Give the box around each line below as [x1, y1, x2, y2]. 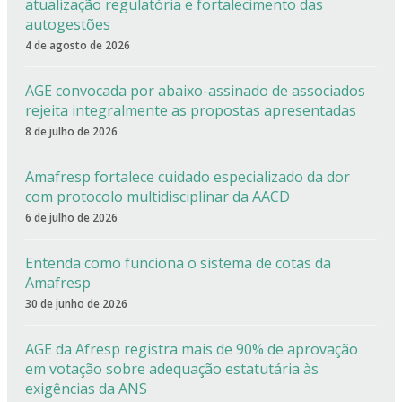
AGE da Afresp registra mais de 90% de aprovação [25, 339, 358, 359]
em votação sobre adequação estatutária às [25, 359, 319, 379]
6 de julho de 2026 [25, 210, 118, 225]
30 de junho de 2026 [25, 296, 127, 311]
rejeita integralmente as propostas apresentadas [25, 100, 356, 120]
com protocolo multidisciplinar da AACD [25, 187, 290, 206]
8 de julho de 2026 [25, 124, 118, 139]
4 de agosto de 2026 [25, 38, 130, 53]
